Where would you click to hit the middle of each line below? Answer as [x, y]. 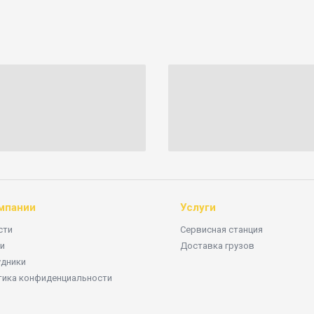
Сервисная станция [222, 230]
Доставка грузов [218, 246]
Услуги [198, 207]
